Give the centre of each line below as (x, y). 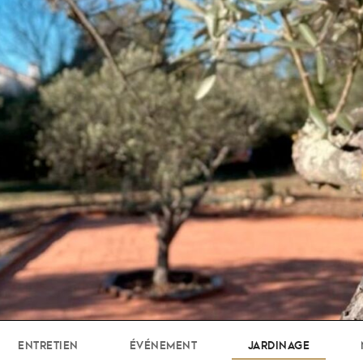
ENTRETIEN (48, 345)
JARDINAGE (279, 345)
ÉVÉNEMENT (163, 345)
